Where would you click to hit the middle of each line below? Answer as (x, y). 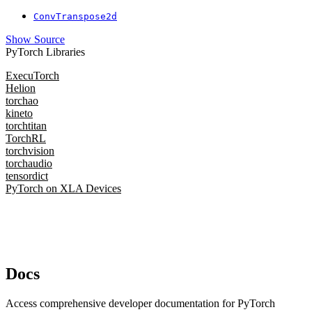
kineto (19, 114)
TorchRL (26, 139)
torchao (22, 101)
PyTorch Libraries (45, 52)
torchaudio (29, 164)
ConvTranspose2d (75, 17)
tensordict (27, 176)
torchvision (30, 151)
